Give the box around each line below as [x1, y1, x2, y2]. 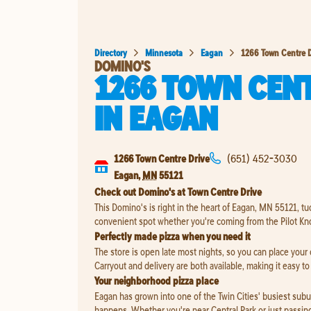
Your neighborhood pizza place [94, 273, 219, 287]
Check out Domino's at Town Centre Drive [94, 184, 262, 199]
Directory [94, 46, 127, 59]
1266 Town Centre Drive [114, 151, 210, 165]
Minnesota [145, 46, 183, 59]
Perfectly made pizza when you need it [94, 228, 251, 243]
